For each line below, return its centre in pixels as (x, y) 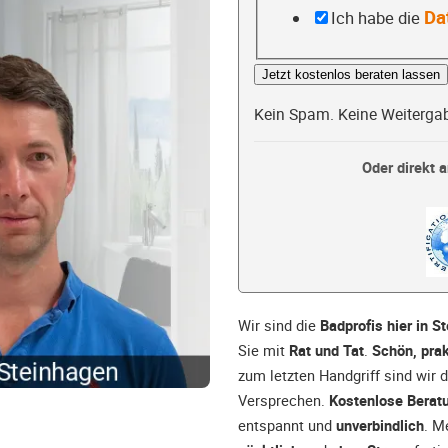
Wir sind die (279, 325)
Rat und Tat (326, 350)
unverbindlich (380, 425)
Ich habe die (377, 17)
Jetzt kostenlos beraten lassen (351, 75)
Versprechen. (283, 400)
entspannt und (287, 425)
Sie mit (263, 350)
